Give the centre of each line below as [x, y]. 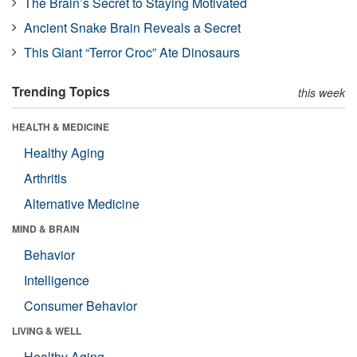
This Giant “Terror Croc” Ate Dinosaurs [132, 52]
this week [322, 92]
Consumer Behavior [80, 305]
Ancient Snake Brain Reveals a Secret [132, 27]
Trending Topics [61, 91]
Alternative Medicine [82, 203]
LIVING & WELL [47, 330]
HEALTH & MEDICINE [61, 126]
